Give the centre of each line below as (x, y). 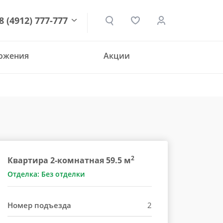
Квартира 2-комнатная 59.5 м (69, 160)
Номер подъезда (39, 205)
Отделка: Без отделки (46, 174)
